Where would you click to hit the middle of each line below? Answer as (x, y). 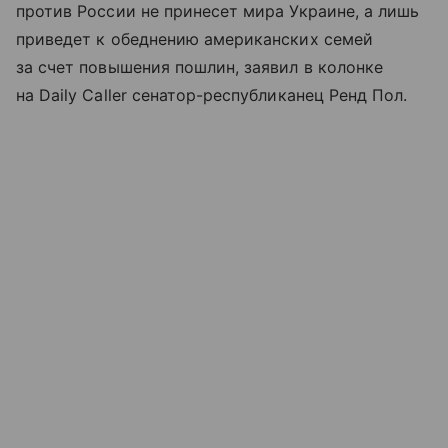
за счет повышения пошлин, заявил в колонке (200, 67)
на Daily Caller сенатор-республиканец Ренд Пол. (212, 95)
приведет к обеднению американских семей (194, 39)
